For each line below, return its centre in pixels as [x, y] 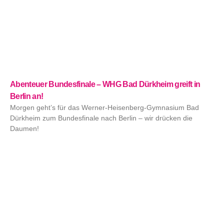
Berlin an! [27, 96]
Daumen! [24, 129]
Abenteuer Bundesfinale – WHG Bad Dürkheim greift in [105, 84]
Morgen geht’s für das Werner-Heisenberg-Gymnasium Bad [104, 108]
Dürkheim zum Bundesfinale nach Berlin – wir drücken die [101, 118]
